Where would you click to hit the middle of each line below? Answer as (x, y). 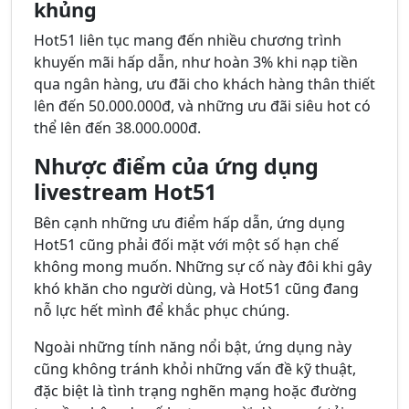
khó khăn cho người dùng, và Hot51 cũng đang (196, 289)
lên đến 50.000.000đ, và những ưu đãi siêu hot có (202, 106)
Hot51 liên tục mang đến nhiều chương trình (188, 41)
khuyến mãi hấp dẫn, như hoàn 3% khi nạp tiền (196, 63)
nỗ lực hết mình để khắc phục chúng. (162, 311)
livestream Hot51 (125, 192)
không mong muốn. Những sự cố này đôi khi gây (203, 267)
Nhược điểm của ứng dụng (176, 167)
